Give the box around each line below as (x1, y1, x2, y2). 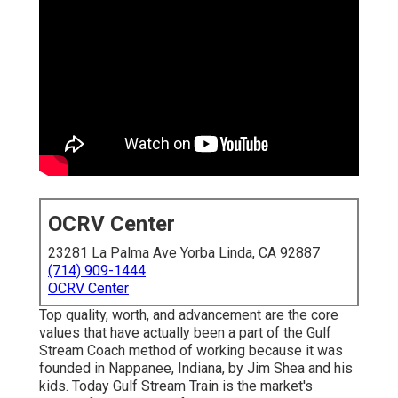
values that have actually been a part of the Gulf (39, 324, 331, 342)
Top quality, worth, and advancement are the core (39, 306, 338, 324)
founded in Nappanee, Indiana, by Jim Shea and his (39, 360, 353, 378)
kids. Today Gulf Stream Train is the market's (39, 378, 313, 395)
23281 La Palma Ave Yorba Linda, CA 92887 (48, 244, 320, 262)
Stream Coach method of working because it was (39, 342, 343, 360)
